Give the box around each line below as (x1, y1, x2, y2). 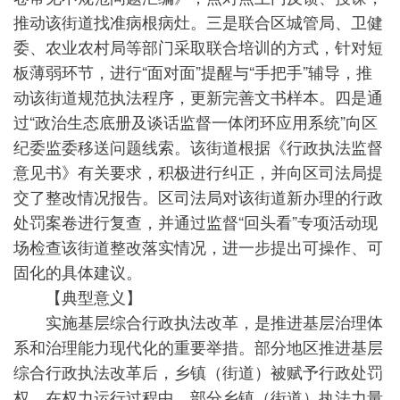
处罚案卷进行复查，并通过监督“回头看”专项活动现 (13, 210, 378, 233)
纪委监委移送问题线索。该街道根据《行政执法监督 (13, 135, 383, 158)
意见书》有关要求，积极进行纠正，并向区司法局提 (13, 160, 383, 183)
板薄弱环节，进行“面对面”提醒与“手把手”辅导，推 (13, 60, 372, 83)
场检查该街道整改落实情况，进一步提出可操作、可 (13, 235, 383, 258)
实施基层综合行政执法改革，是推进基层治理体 (13, 310, 383, 333)
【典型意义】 (13, 285, 142, 308)
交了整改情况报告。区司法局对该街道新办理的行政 (13, 185, 383, 208)
